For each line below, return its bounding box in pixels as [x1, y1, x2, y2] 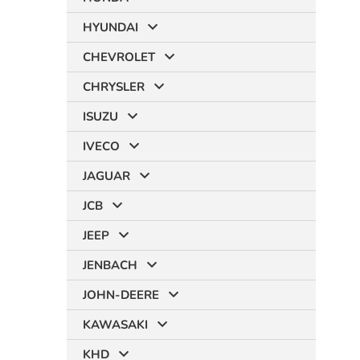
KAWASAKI [83, 317, 148, 333]
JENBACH [83, 257, 137, 273]
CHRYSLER [83, 79, 145, 95]
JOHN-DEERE [83, 287, 159, 303]
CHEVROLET [83, 49, 155, 65]
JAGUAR [83, 168, 130, 184]
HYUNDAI [83, 19, 138, 35]
